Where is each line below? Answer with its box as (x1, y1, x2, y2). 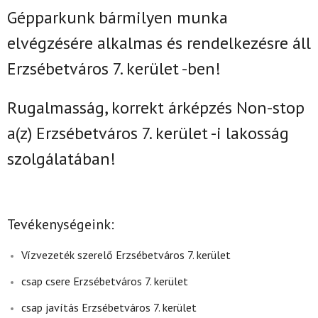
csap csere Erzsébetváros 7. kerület (21, 273, 188, 288)
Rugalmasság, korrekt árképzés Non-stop (7, 96, 305, 119)
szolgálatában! (7, 147, 116, 170)
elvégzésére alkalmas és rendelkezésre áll (7, 31, 311, 54)
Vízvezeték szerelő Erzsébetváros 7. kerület (21, 247, 231, 262)
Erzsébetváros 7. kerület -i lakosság (36, 121, 289, 144)
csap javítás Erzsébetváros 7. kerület (21, 300, 197, 314)
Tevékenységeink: (7, 214, 114, 234)
